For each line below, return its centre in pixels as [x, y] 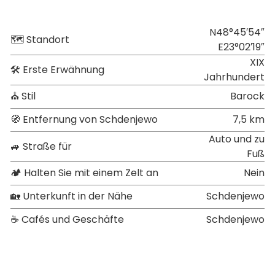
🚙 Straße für [41, 146]
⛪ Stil [23, 96]
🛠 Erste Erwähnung [57, 69]
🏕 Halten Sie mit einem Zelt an [84, 172]
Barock [247, 96]
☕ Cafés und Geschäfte [67, 219]
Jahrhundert [234, 77]
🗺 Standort [40, 39]
